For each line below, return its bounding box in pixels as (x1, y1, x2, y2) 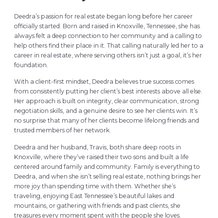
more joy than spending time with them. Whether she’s (14, 182, 176, 190)
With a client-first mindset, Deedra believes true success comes (14, 78, 194, 86)
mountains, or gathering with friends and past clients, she (14, 201, 181, 209)
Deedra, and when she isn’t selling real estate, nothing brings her (14, 172, 201, 180)
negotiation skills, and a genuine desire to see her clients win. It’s (14, 107, 198, 115)
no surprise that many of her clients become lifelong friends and (14, 117, 199, 125)
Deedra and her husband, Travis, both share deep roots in (14, 143, 181, 151)
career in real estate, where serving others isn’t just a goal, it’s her (14, 51, 202, 59)
